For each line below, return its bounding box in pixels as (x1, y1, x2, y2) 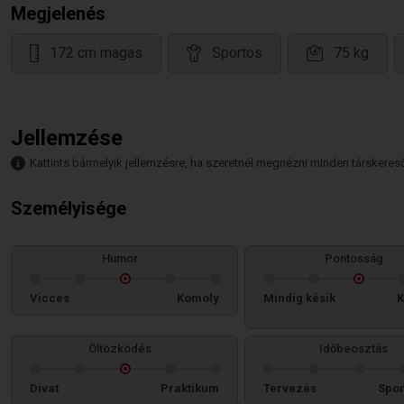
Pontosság (324, 252, 383, 265)
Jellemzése (11, 125, 123, 151)
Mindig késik (263, 291, 335, 305)
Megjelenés (11, 3, 106, 24)
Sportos (212, 44, 262, 62)
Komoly (177, 291, 219, 305)
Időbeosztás (319, 342, 388, 355)
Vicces (30, 291, 69, 305)
